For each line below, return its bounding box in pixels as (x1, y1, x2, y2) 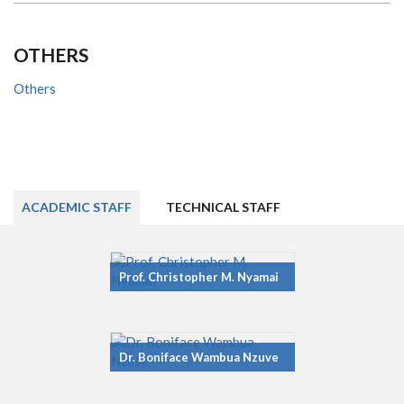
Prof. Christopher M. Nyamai (118, 270, 279, 285)
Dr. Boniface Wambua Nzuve (118, 350, 279, 365)
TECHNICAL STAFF (166, 199, 280, 216)
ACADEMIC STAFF (22, 199, 132, 216)
